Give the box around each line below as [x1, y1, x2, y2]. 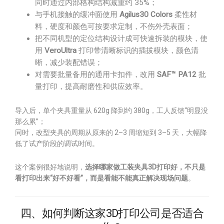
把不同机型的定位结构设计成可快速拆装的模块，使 [35, 34, 207, 43]
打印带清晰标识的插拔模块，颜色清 [76, 46, 198, 55]
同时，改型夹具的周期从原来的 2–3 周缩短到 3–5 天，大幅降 [15, 128, 207, 136]
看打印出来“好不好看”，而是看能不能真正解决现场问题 [15, 174, 188, 182]
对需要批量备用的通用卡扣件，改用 [35, 70, 157, 79]
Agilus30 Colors [119, 10, 172, 19]
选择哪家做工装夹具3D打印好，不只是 [85, 163, 205, 171]
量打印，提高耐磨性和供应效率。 [35, 82, 147, 91]
